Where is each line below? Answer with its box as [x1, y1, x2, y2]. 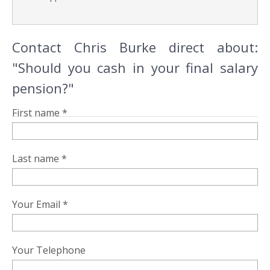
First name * [12, 106, 67, 119]
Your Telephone [12, 243, 86, 257]
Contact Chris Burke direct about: [12, 38, 258, 56]
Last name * [12, 152, 67, 165]
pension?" [12, 79, 74, 97]
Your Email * [12, 198, 68, 211]
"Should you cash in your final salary [12, 58, 258, 77]
